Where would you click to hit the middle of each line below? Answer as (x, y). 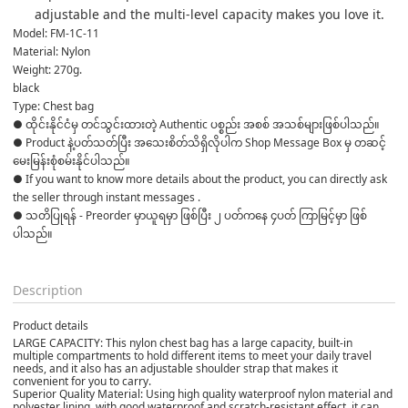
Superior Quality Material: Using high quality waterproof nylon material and (203, 393)
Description (48, 290)
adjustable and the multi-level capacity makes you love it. (209, 14)
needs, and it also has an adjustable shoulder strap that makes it (175, 368)
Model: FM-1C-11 (56, 33)
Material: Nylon (51, 51)
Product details (51, 325)
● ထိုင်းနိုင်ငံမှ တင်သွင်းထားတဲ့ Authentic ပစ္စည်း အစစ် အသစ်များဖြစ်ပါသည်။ (198, 124)
